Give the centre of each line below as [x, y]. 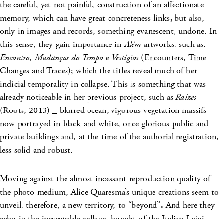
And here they [189, 205]
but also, [189, 18]
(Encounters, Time [174, 58]
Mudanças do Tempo [69, 58]
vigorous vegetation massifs [159, 110]
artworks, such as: [174, 44]
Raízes [186, 97]
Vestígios [126, 58]
